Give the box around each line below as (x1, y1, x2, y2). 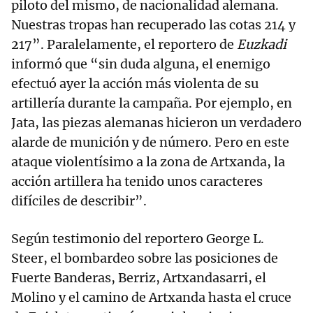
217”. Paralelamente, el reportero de (11, 36, 237, 53)
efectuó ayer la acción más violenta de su (11, 75, 259, 92)
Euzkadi (237, 36, 286, 53)
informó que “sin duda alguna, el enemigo (11, 56, 270, 73)
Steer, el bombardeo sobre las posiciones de (11, 250, 278, 267)
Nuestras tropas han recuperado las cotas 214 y (11, 17, 296, 34)
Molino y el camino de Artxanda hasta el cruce (11, 289, 291, 306)
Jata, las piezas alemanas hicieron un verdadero (11, 115, 302, 131)
